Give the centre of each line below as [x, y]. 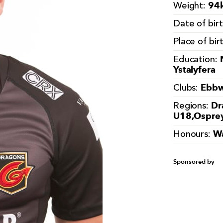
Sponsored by [194, 162]
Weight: [190, 6]
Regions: [192, 106]
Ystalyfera [194, 69]
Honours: [193, 134]
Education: [196, 60]
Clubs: [187, 88]
